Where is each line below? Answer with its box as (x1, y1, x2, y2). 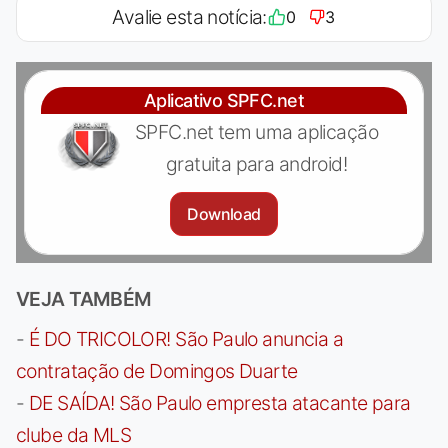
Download (187, 203, 261, 224)
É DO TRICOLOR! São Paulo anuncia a (28, 326, 344, 351)
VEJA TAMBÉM (16, 286, 152, 311)
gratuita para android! (165, 151, 348, 176)
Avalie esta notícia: (112, 4, 267, 29)
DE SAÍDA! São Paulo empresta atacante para (28, 390, 411, 415)
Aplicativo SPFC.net (144, 89, 304, 111)
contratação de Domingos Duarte (16, 358, 298, 383)
